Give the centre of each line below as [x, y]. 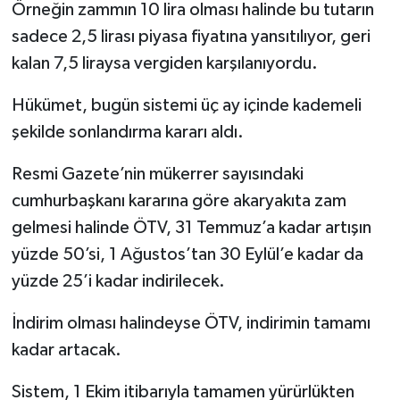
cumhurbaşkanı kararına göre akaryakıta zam [179, 201]
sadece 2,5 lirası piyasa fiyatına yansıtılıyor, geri [191, 37]
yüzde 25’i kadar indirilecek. [118, 282]
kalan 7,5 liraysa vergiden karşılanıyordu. [164, 64]
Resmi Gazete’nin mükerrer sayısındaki [157, 175]
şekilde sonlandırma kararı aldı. [127, 133]
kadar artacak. [66, 350]
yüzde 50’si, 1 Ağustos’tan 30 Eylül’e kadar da [187, 255]
